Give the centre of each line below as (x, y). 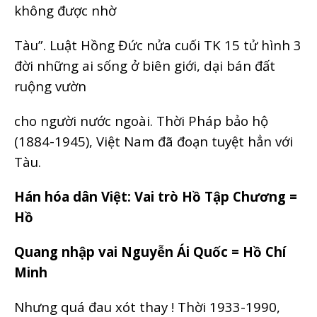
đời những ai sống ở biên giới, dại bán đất (145, 65)
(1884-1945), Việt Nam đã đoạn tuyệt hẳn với (154, 141)
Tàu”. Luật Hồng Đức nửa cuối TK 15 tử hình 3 (158, 45)
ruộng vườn (50, 86)
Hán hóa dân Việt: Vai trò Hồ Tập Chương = (156, 196)
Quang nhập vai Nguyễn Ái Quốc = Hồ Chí (150, 251)
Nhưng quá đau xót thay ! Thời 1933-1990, (147, 306)
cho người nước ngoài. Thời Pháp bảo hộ (141, 120)
